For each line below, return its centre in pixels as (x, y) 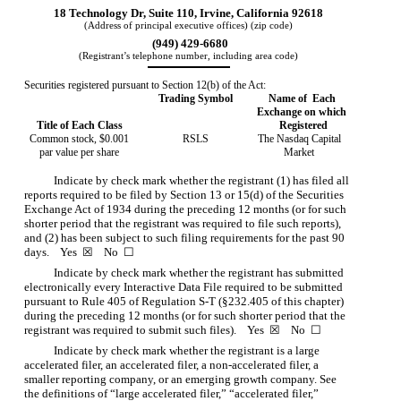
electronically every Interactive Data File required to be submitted (184, 286)
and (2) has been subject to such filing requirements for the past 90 (185, 237)
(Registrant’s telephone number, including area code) (189, 55)
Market (299, 152)
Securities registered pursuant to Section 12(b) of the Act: (145, 85)
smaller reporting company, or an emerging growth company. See (181, 379)
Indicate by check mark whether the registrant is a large (186, 350)
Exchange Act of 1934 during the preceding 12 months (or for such (186, 209)
